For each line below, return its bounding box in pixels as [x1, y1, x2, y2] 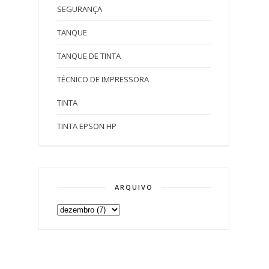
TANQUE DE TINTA [57, 50, 121, 61]
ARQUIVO [115, 182, 153, 192]
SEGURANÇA [57, 3, 102, 14]
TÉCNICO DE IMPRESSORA [57, 73, 149, 85]
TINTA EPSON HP [57, 120, 116, 131]
